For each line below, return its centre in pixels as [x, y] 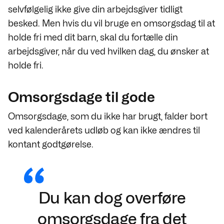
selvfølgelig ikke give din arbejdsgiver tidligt [95, 9]
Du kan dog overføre [112, 198]
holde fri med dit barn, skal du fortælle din [93, 37]
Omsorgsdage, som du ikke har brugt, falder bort [108, 116]
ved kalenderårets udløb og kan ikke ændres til [104, 130]
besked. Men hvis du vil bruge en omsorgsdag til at [111, 23]
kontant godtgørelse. [51, 144]
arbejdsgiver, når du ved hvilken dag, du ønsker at [108, 51]
